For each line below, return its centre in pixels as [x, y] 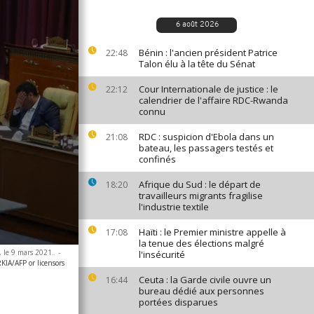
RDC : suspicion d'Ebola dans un [206, 137]
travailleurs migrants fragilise [201, 196]
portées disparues [178, 302]
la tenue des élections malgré [202, 243]
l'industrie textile [174, 207]
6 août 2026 [197, 25]
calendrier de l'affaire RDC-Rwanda [213, 100]
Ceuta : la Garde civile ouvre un [205, 280]
